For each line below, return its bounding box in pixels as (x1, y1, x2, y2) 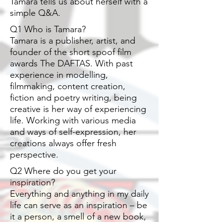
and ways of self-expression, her (10, 126, 136, 138)
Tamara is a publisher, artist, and (10, 35, 135, 47)
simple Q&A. (10, 7, 60, 19)
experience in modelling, (10, 69, 108, 81)
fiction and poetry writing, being (10, 92, 137, 104)
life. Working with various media (10, 115, 136, 126)
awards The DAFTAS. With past (10, 58, 133, 69)
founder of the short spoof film (10, 47, 131, 58)
